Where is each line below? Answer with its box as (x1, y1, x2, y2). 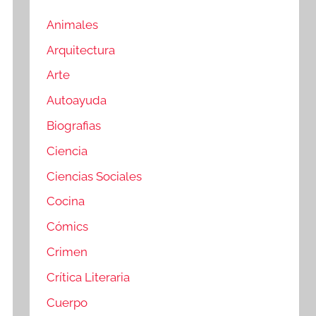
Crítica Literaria (47, 269, 130, 284)
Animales (47, 17, 99, 32)
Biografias (47, 119, 102, 133)
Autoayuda (47, 93, 107, 108)
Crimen (47, 244, 88, 259)
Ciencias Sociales (47, 169, 142, 183)
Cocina (47, 194, 85, 209)
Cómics (47, 219, 89, 234)
